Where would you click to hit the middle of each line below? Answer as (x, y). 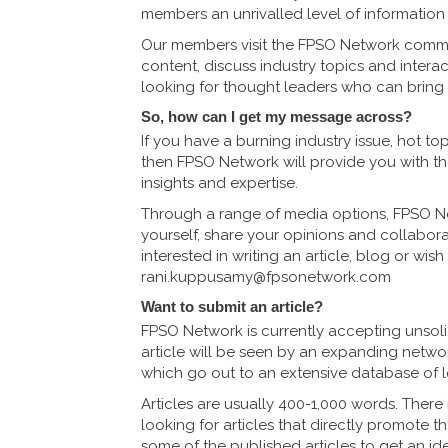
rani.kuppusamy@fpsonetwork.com (266, 277)
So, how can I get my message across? (276, 116)
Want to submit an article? (232, 306)
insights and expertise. (219, 183)
